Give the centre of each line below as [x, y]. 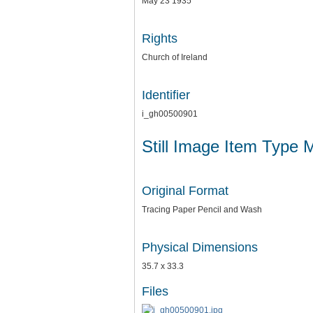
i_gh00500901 [170, 114]
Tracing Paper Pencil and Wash [202, 209]
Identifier [166, 95]
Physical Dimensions [200, 247]
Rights [160, 38]
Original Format [185, 190]
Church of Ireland [175, 57]
